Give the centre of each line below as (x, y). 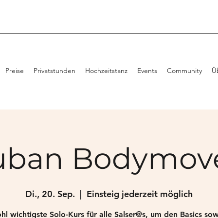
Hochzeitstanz (106, 71)
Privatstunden (54, 71)
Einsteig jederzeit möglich (140, 194)
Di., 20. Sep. (50, 194)
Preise (15, 71)
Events (147, 71)
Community (184, 71)
